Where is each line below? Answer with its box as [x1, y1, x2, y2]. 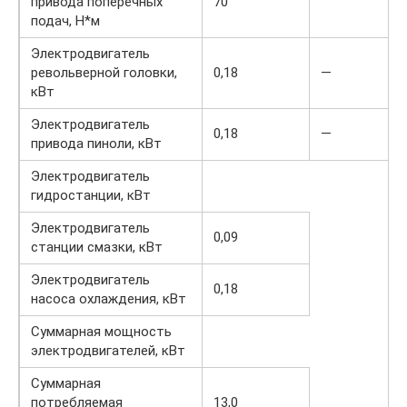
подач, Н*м [31, 12, 100, 29]
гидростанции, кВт [31, 186, 151, 203]
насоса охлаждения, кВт [31, 290, 186, 307]
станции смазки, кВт [31, 238, 163, 255]
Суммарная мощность [31, 323, 172, 340]
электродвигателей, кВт [31, 342, 185, 359]
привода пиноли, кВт [31, 134, 162, 152]
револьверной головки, [31, 64, 177, 81]
